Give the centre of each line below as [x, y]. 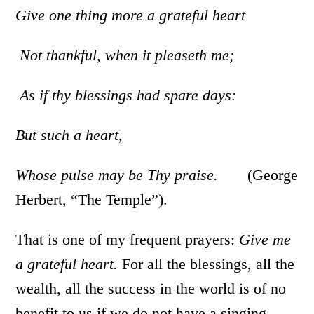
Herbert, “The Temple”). [92, 199]
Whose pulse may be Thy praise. [117, 175]
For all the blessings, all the [206, 264]
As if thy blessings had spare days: [132, 95]
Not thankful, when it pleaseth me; [131, 55]
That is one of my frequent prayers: [128, 239]
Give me [265, 239]
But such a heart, [78, 135]
